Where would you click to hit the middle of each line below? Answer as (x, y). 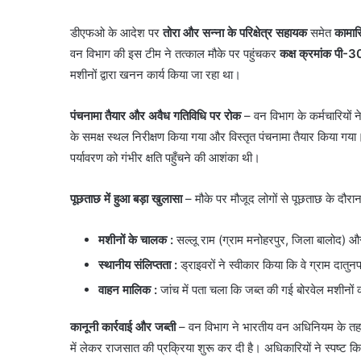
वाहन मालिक (124, 289)
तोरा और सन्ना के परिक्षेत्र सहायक (235, 32)
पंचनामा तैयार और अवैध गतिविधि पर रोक (156, 115)
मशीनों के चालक (133, 239)
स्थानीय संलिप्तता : (138, 264)
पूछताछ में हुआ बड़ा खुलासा (126, 198)
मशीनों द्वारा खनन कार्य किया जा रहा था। (156, 74)
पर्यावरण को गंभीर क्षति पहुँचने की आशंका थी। (165, 157)
